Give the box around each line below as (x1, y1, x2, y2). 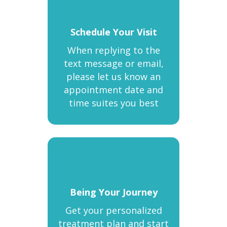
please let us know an (66, 70, 161, 83)
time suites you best (68, 97, 159, 109)
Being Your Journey (69, 186, 158, 198)
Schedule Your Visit (70, 26, 157, 38)
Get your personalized (65, 204, 162, 216)
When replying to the (67, 44, 160, 56)
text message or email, (63, 57, 164, 69)
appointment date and (64, 84, 163, 96)
